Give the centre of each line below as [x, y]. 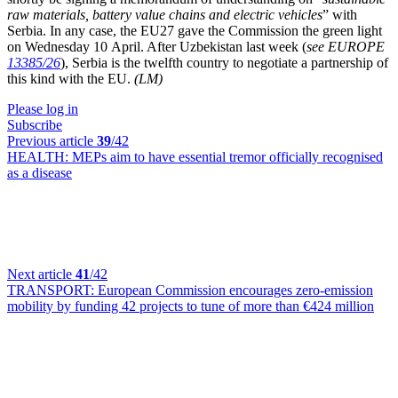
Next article [41, 274]
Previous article [52, 141]
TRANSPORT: [52, 290]
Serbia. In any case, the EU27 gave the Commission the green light [195, 31]
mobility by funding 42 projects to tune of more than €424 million [191, 306]
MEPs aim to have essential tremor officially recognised [227, 157]
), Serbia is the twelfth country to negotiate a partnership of [224, 63]
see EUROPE [346, 47]
